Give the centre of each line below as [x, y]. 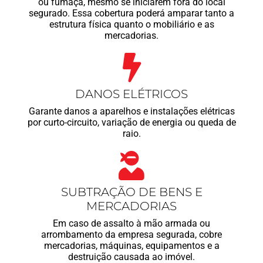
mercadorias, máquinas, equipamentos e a [131, 246]
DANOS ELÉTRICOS [131, 94]
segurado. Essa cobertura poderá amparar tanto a [131, 14]
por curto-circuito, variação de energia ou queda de [131, 123]
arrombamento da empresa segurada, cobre [131, 235]
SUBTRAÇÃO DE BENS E [131, 192]
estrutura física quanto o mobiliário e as [131, 25]
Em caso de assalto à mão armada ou [131, 224]
